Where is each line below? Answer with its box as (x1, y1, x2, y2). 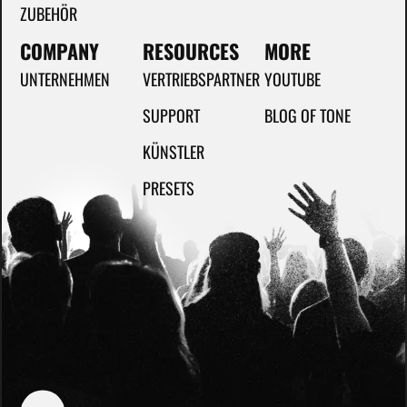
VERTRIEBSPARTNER (142, 67, 260, 92)
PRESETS (142, 176, 194, 201)
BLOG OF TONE (264, 104, 352, 128)
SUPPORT (142, 104, 200, 128)
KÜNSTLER (142, 140, 204, 164)
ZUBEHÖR (20, 2, 77, 26)
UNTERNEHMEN (20, 67, 110, 92)
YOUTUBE (264, 67, 322, 92)
